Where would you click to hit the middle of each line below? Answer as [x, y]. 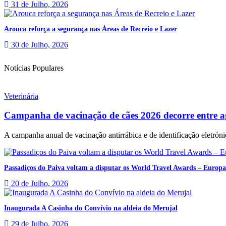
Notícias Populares [34, 68]
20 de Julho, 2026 [39, 184]
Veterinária [21, 96]
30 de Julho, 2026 [39, 44]
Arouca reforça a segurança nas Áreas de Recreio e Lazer [91, 29]
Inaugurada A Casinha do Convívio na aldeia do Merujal [91, 208]
